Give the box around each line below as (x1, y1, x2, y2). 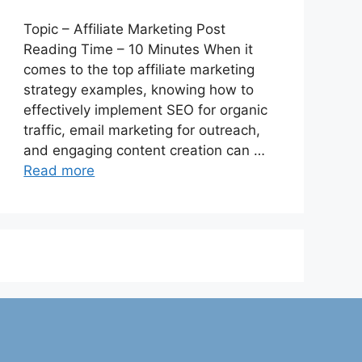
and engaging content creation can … (23, 142, 266, 159)
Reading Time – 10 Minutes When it (23, 41, 254, 58)
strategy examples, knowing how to (23, 82, 255, 99)
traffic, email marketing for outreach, (23, 122, 261, 139)
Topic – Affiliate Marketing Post (23, 21, 226, 38)
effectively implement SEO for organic (23, 102, 268, 119)
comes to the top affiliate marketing (23, 61, 255, 78)
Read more (23, 162, 95, 179)
